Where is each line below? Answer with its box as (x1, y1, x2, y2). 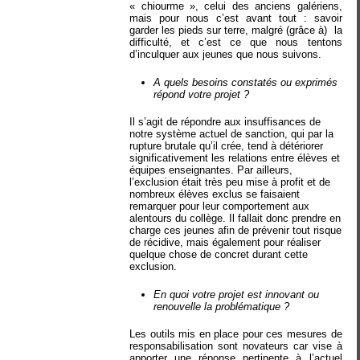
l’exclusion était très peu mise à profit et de (129, 176, 331, 188)
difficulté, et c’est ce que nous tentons (129, 36, 342, 48)
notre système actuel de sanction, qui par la (129, 128, 334, 140)
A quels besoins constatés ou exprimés (153, 76, 338, 88)
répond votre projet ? (153, 88, 253, 100)
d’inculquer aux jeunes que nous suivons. (129, 48, 322, 60)
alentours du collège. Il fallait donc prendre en (129, 212, 342, 224)
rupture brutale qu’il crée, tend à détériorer (129, 140, 324, 152)
